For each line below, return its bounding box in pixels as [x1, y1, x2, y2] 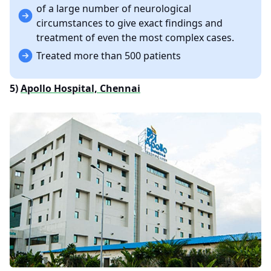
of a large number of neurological [36, 2, 191, 15]
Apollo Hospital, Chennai [21, 82, 140, 95]
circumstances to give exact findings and [36, 16, 223, 30]
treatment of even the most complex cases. [36, 31, 234, 44]
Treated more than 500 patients [36, 49, 181, 62]
